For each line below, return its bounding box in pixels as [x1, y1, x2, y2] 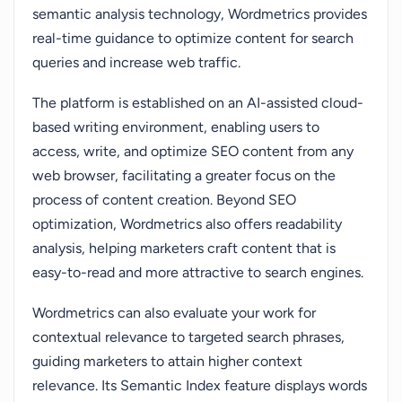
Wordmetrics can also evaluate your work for [32, 304, 316, 321]
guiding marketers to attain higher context [32, 353, 302, 370]
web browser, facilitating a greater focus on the [32, 167, 336, 184]
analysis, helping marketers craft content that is [32, 240, 336, 257]
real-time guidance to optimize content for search [32, 30, 354, 47]
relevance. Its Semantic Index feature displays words [32, 377, 367, 394]
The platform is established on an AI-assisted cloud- [32, 94, 363, 111]
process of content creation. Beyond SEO [32, 191, 296, 208]
